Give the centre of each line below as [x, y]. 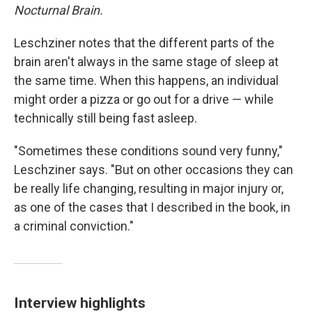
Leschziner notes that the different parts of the [144, 43]
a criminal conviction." [74, 226]
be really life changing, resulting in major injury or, [149, 188]
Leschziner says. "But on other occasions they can [154, 170]
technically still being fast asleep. [106, 118]
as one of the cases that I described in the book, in [152, 207]
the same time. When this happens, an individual [146, 80]
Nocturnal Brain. [58, 10]
